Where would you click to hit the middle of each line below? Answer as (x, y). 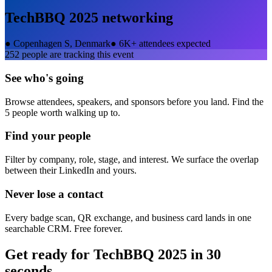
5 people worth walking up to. (63, 112)
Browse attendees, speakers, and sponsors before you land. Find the (134, 101)
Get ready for (49, 254)
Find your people (48, 136)
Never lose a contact (54, 194)
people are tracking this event (76, 55)
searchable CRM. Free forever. (64, 228)
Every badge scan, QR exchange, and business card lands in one (128, 217)
